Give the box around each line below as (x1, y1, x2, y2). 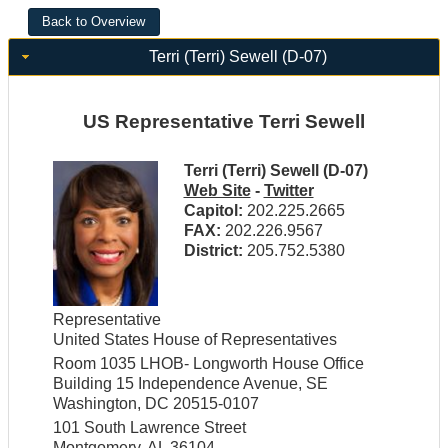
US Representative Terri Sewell (83, 111, 365, 133)
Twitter (263, 182, 314, 200)
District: (183, 242, 247, 260)
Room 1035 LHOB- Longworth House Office (52, 355, 364, 373)
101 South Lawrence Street (52, 419, 246, 437)
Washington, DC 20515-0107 (52, 395, 259, 413)
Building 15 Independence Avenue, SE (52, 375, 328, 393)
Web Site (183, 182, 251, 200)
